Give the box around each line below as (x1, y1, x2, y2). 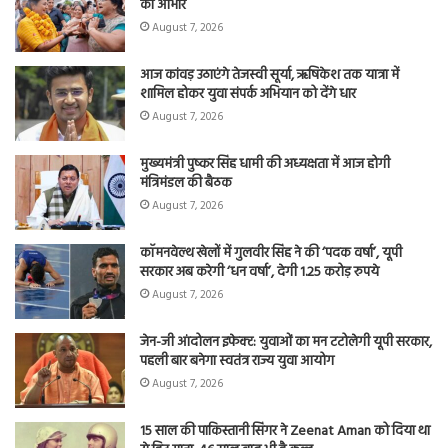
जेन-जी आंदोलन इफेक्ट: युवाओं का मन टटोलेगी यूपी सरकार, (140, 330, 432, 354)
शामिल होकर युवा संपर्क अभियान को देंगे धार (140, 82, 356, 106)
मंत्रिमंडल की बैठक (140, 171, 232, 195)
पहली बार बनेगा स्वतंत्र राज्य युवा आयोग (140, 349, 334, 373)
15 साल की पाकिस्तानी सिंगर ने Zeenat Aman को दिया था (140, 419, 430, 443)
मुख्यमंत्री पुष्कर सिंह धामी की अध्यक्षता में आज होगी (140, 152, 390, 176)
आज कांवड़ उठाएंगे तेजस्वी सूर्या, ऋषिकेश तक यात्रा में (140, 63, 399, 87)
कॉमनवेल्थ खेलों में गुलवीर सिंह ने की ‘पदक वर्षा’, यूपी (140, 241, 402, 265)
